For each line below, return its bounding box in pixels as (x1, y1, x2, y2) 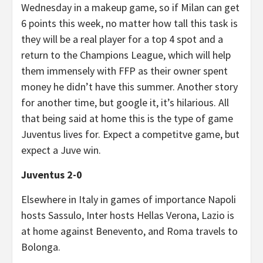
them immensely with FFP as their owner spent (21, 64, 228, 77)
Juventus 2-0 (21, 168, 82, 181)
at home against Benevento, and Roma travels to (21, 224, 238, 238)
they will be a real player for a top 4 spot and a (21, 32, 223, 46)
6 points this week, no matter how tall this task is (21, 16, 238, 30)
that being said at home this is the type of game (21, 112, 233, 125)
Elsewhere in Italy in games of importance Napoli (21, 193, 236, 206)
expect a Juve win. (21, 143, 101, 157)
